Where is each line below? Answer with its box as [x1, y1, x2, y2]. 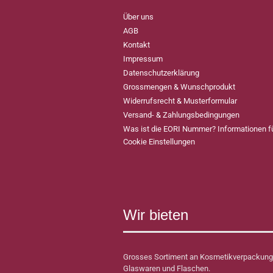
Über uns [123, 12, 154, 21]
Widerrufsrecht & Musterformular [123, 96, 237, 105]
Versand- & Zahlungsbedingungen [123, 110, 239, 119]
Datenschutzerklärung [123, 68, 199, 77]
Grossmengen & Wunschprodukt [123, 82, 235, 91]
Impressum [123, 54, 163, 63]
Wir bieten [123, 207, 188, 223]
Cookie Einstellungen [123, 137, 195, 146]
